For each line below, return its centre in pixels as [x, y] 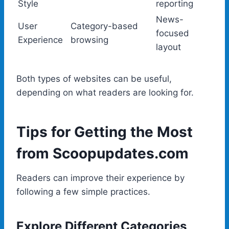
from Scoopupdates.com [102, 153]
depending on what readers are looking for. [105, 92]
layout [168, 47]
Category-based [104, 26]
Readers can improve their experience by [100, 178]
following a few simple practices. [83, 191]
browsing [89, 40]
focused [173, 33]
